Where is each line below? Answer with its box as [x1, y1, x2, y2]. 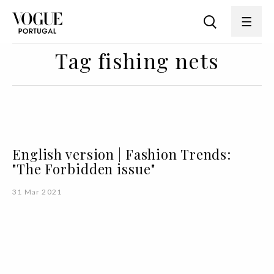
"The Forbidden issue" [12, 160, 155, 178]
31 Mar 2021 [12, 187, 62, 196]
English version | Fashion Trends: [12, 145, 232, 163]
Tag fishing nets [54, 46, 220, 75]
